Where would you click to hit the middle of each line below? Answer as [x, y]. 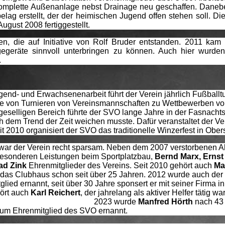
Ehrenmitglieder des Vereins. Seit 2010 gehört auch [121, 165]
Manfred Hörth [165, 201]
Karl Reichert [55, 192]
